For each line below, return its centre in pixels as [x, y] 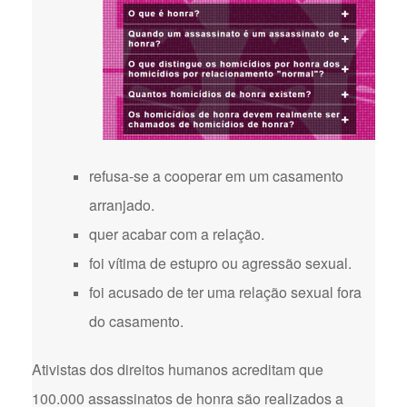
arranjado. [122, 205]
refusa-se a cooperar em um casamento [216, 176]
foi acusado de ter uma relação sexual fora [225, 292]
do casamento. [136, 321]
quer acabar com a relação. [177, 234]
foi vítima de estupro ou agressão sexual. [220, 263]
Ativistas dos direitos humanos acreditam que [178, 369]
